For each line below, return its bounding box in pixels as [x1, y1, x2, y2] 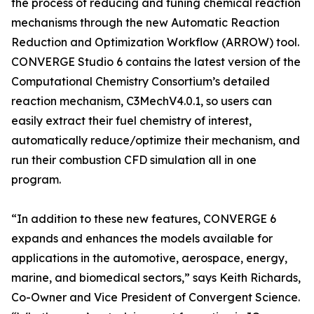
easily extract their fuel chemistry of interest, [11, 114, 252, 128]
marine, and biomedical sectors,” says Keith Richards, [11, 271, 301, 285]
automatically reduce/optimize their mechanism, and [11, 133, 300, 147]
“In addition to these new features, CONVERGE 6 [11, 212, 276, 226]
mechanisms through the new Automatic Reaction [11, 15, 280, 29]
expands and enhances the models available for [11, 231, 273, 245]
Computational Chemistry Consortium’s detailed [11, 74, 270, 88]
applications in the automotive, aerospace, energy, [11, 251, 287, 265]
